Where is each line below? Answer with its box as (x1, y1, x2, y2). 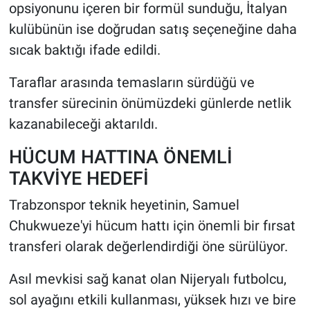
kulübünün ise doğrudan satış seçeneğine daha (8, 20, 297, 37)
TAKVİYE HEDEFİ (8, 167, 149, 189)
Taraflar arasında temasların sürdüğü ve (8, 73, 255, 91)
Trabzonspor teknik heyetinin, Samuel (8, 197, 239, 214)
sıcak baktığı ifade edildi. (8, 41, 161, 58)
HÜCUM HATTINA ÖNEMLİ (8, 145, 232, 167)
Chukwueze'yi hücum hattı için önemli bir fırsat (8, 217, 295, 235)
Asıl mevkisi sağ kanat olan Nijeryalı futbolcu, (8, 271, 286, 288)
